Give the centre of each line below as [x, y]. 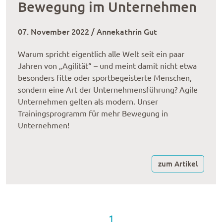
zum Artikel [178, 164]
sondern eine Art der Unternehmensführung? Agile [108, 90]
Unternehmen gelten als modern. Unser [88, 102]
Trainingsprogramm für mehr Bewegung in [93, 113]
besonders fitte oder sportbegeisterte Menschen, [105, 78]
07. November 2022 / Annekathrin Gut [87, 31]
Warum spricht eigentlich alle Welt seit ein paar [101, 54]
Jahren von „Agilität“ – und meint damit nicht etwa [107, 66]
